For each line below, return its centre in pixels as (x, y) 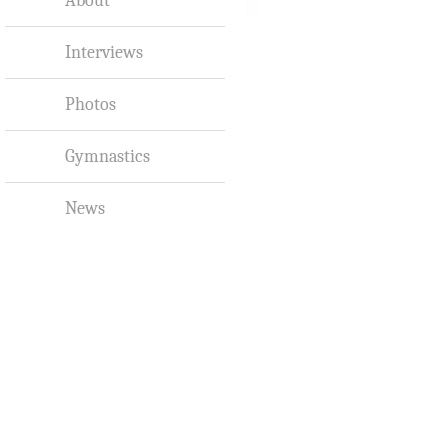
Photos (90, 103)
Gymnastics (107, 155)
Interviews (104, 51)
